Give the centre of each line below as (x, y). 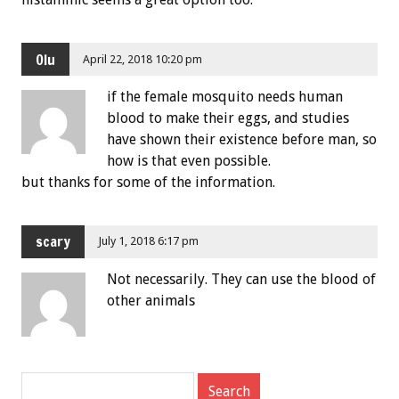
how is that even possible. (189, 160)
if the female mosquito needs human (225, 96)
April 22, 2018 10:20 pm (143, 59)
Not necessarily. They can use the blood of (241, 279)
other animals (151, 300)
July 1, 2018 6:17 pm (149, 241)
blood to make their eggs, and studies (228, 118)
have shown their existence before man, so (242, 139)
